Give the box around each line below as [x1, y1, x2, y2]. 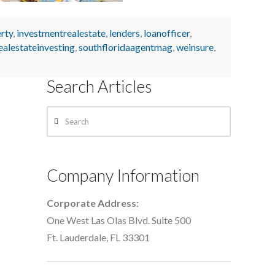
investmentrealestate [17, 26, 106, 39]
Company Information [47, 165, 199, 185]
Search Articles [47, 76, 152, 96]
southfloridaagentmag [79, 41, 172, 53]
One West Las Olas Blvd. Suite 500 [47, 214, 191, 227]
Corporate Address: [47, 197, 139, 209]
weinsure [176, 41, 214, 53]
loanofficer [144, 26, 190, 39]
